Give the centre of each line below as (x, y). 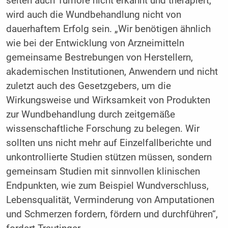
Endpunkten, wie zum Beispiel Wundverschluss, (107, 186)
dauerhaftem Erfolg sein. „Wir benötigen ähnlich (108, 29)
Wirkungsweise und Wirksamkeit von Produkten (108, 101)
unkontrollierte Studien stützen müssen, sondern (109, 158)
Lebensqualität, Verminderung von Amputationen (110, 200)
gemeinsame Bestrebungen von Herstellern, (99, 58)
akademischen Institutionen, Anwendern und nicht (112, 72)
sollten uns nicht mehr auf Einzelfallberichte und (109, 143)
